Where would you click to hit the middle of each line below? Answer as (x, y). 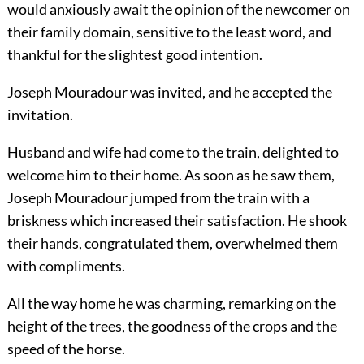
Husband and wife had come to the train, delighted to (173, 152)
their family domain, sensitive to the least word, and (169, 32)
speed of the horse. (66, 349)
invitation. (40, 115)
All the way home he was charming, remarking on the (171, 303)
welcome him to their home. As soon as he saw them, (171, 175)
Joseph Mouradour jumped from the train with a (158, 198)
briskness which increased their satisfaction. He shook (177, 221)
